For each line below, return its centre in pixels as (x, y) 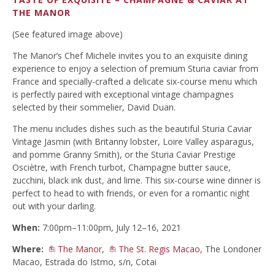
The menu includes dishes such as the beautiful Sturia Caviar (132, 129)
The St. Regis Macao (159, 249)
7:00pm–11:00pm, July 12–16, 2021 (110, 228)
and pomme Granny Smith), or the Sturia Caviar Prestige (124, 155)
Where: (28, 249)
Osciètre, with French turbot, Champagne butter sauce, (122, 168)
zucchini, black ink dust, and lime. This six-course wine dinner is (137, 180)
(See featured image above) (68, 34)
